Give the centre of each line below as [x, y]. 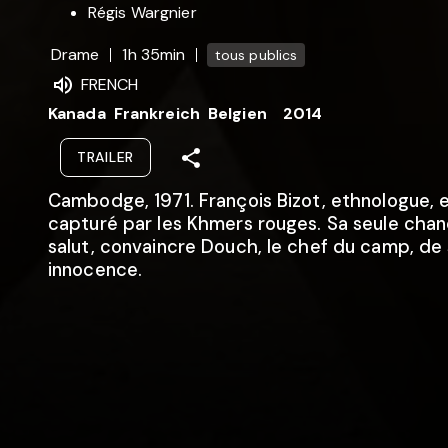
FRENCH [109, 84]
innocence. [95, 269]
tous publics [256, 54]
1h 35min [154, 54]
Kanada [77, 113]
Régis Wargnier [142, 13]
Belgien [237, 113]
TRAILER [105, 156]
